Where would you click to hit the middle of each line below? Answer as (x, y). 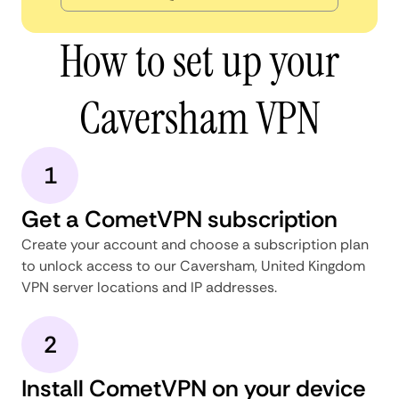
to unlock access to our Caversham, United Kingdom (193, 265)
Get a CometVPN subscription (179, 219)
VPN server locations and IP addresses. (149, 287)
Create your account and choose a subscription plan (195, 244)
